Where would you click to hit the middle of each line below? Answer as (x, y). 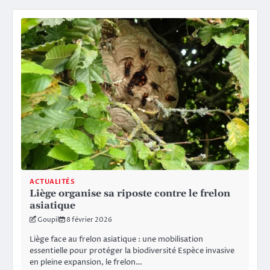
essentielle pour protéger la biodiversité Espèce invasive (132, 250)
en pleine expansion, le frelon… (86, 262)
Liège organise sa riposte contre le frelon (130, 193)
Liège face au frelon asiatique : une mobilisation (116, 239)
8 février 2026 (89, 219)
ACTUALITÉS (52, 181)
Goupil (48, 219)
